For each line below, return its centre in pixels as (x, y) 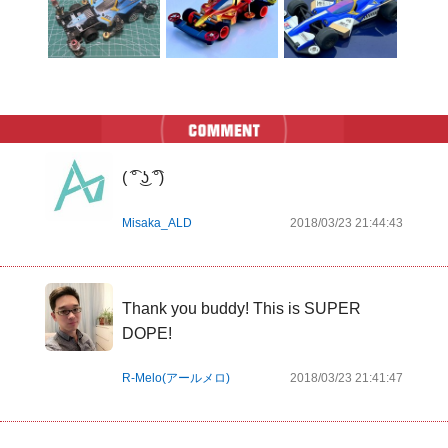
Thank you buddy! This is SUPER (242, 308)
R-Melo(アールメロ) (176, 378)
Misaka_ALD (157, 222)
